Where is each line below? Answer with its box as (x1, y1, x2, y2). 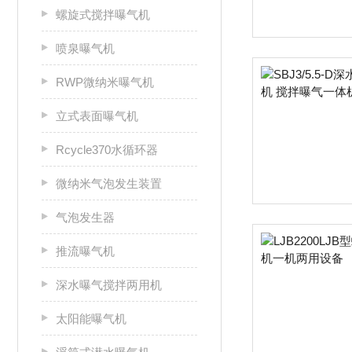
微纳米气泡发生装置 (56, 177, 162, 190)
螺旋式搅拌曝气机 (56, 8, 150, 21)
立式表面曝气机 (56, 109, 138, 123)
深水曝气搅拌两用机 (56, 278, 162, 291)
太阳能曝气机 (56, 312, 126, 325)
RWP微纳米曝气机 (56, 75, 154, 89)
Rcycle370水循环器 (56, 143, 158, 156)
